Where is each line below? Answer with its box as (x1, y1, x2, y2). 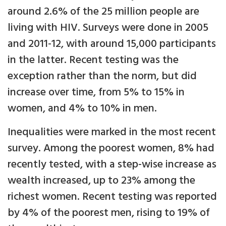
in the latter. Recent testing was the (8, 51, 179, 70)
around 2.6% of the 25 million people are (8, 3, 199, 21)
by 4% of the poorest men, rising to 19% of (8, 204, 210, 222)
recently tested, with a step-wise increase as (8, 156, 216, 174)
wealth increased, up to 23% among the (8, 172, 195, 190)
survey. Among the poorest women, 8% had (8, 140, 214, 158)
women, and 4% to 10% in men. (8, 100, 157, 118)
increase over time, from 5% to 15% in (8, 84, 185, 102)
